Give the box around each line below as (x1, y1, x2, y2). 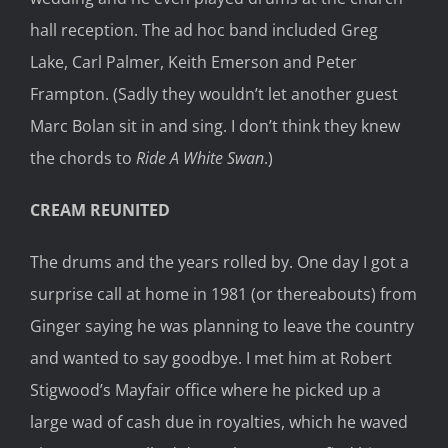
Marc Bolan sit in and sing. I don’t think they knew (30, 115, 400, 138)
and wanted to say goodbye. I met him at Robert (30, 347, 392, 370)
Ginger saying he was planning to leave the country (30, 315, 414, 338)
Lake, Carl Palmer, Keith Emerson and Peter (30, 51, 357, 74)
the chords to (30, 147, 136, 170)
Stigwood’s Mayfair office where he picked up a (30, 379, 381, 402)
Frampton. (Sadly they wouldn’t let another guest (30, 83, 398, 106)
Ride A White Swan (136, 147, 264, 170)
